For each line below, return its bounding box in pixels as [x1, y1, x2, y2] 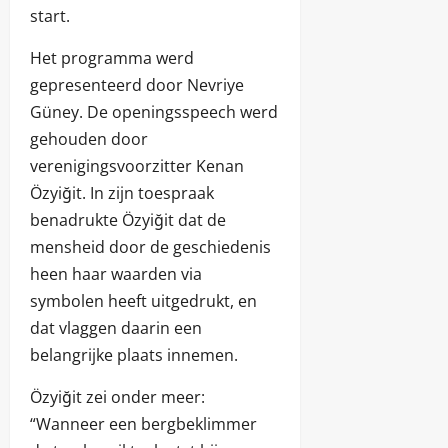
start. [30, 5, 70, 28]
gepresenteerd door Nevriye [30, 74, 244, 97]
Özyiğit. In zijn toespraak [30, 182, 214, 205]
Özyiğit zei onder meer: [30, 386, 205, 409]
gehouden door [30, 128, 148, 151]
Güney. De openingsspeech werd [30, 101, 278, 124]
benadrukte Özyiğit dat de [30, 209, 226, 232]
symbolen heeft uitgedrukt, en [30, 290, 257, 313]
